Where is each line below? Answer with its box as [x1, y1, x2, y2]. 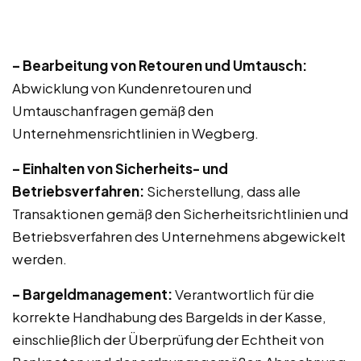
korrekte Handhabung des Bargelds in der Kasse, [12, 308, 326, 326]
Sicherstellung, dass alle [144, 182, 301, 200]
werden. [12, 250, 67, 268]
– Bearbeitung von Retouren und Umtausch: [12, 56, 307, 74]
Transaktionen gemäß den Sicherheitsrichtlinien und [12, 205, 348, 222]
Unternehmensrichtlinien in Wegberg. [12, 124, 259, 142]
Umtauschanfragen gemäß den [12, 102, 214, 119]
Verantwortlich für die [172, 285, 314, 303]
